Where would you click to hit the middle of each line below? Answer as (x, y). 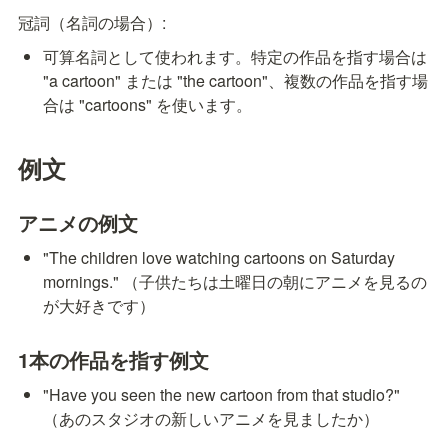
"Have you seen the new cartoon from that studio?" (222, 394)
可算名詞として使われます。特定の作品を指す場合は (235, 57)
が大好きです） (99, 305)
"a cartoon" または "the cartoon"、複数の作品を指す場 (236, 81)
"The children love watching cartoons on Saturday (219, 257)
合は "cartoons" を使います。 (148, 105)
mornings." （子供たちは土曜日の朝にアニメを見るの (235, 281)
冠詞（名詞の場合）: (92, 23)
